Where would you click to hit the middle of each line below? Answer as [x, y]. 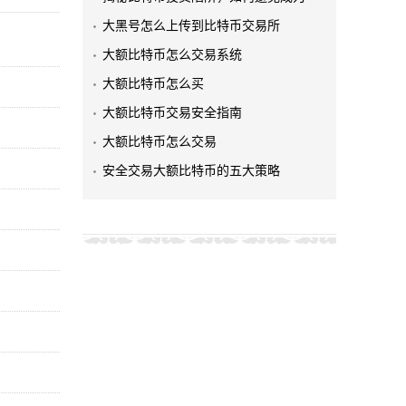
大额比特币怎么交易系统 [172, 55]
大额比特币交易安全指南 [172, 113]
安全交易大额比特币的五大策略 [191, 171]
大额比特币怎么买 [153, 84]
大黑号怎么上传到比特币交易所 [191, 26]
